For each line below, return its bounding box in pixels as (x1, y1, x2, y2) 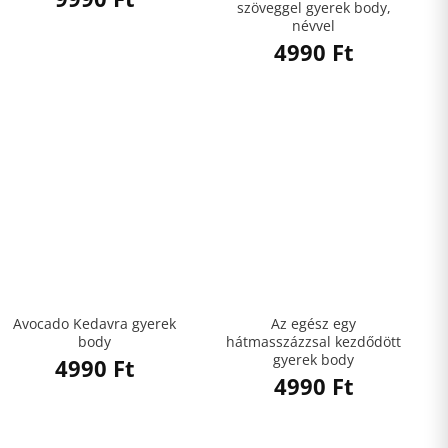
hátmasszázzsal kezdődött (226, 332, 401, 352)
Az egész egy (271, 314, 356, 334)
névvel (292, 16, 335, 36)
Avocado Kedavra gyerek (13, 314, 176, 334)
